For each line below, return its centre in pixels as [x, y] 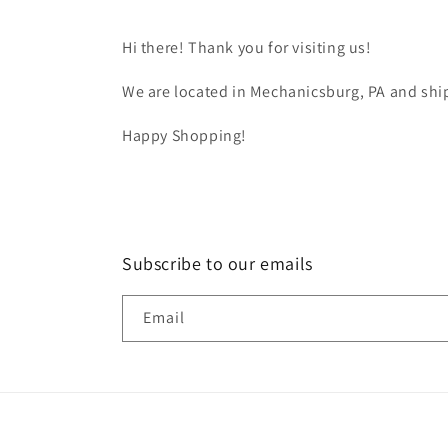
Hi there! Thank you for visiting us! [247, 48]
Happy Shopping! [184, 136]
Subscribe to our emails [217, 264]
